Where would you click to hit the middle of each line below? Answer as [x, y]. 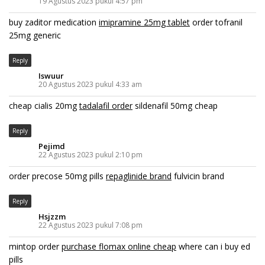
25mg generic [35, 35]
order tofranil [216, 22]
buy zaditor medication [54, 22]
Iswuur [51, 75]
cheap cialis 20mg [44, 105]
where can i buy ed [213, 246]
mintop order [35, 246]
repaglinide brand [139, 176]
